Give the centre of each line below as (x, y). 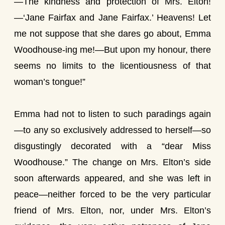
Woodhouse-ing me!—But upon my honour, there (113, 50)
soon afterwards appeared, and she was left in (113, 178)
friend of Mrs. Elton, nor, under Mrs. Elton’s (113, 210)
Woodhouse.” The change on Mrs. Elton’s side (113, 162)
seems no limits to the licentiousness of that (113, 66)
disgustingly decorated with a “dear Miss (113, 146)
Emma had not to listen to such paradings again (113, 114)
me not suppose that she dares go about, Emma (113, 34)
